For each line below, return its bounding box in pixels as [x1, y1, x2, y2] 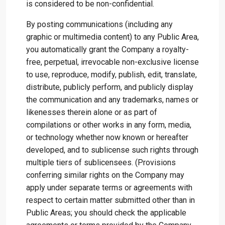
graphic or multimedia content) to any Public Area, [26, 32, 199, 42]
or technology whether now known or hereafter [26, 133, 188, 142]
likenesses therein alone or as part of [26, 107, 157, 117]
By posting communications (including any [26, 20, 173, 29]
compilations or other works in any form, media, [26, 120, 191, 130]
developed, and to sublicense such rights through [26, 145, 198, 155]
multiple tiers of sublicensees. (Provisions [26, 158, 176, 167]
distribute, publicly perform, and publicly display [26, 82, 193, 92]
